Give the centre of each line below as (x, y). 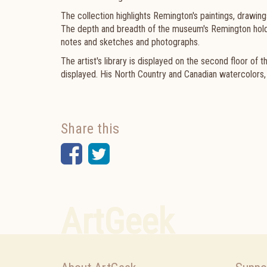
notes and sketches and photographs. (130, 42)
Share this (90, 129)
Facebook (130, 153)
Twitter (144, 153)
